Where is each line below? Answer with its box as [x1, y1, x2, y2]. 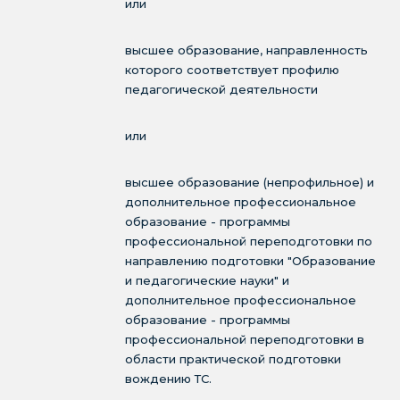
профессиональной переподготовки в [125, 332, 364, 346]
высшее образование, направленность [125, 43, 368, 57]
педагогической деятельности [125, 82, 318, 96]
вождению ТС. [125, 371, 212, 386]
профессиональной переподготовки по [125, 234, 372, 248]
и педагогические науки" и [125, 273, 289, 287]
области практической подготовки [125, 352, 341, 366]
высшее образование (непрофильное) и [125, 175, 374, 189]
